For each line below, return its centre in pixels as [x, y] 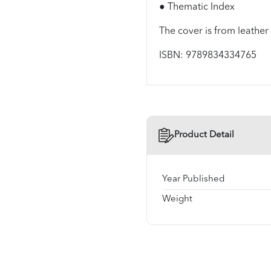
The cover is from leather [214, 31]
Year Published [193, 179]
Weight [177, 199]
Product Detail [204, 135]
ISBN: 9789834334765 [207, 55]
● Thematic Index [197, 7]
